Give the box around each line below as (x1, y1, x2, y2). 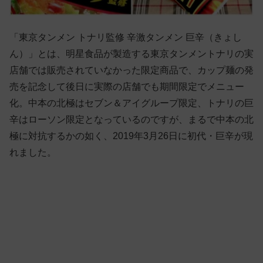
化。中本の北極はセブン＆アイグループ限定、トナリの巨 (9, 97, 254, 108)
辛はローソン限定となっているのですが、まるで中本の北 (9, 114, 254, 124)
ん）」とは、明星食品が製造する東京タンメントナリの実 (9, 48, 254, 59)
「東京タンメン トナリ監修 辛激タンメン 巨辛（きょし (9, 32, 242, 42)
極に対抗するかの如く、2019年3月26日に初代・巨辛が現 (9, 130, 253, 141)
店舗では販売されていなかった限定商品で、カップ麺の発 (9, 65, 254, 75)
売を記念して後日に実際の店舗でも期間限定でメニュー (9, 81, 244, 92)
